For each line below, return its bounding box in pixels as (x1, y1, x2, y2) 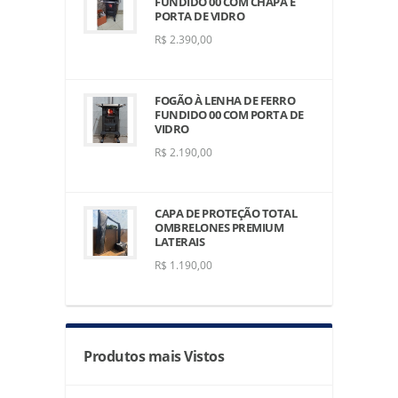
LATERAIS (155, 233, 204, 250)
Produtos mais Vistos (84, 346, 224, 366)
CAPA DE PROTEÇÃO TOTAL (155, 204, 297, 221)
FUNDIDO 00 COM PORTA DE (155, 106, 304, 123)
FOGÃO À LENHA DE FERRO (155, 92, 295, 108)
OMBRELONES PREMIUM (155, 219, 283, 235)
